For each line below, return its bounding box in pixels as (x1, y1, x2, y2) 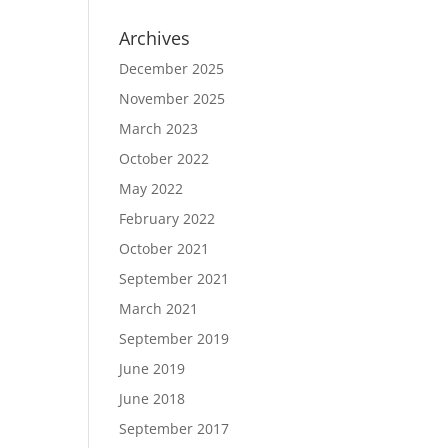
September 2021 (119, 269, 230, 288)
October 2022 (119, 149, 210, 168)
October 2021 (119, 239, 210, 258)
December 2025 (119, 59, 225, 78)
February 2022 (119, 209, 216, 228)
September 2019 (119, 329, 230, 348)
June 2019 (119, 359, 186, 378)
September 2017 (119, 419, 230, 438)
